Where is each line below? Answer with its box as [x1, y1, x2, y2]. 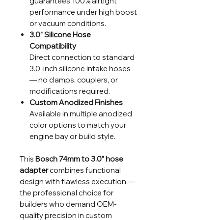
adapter [20, 165, 48, 175]
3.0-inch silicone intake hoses [29, 63, 131, 73]
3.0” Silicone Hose [29, 29, 91, 39]
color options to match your [29, 120, 126, 130]
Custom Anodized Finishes [29, 97, 123, 107]
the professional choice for [20, 188, 113, 197]
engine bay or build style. [29, 131, 115, 141]
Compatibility [29, 41, 76, 51]
